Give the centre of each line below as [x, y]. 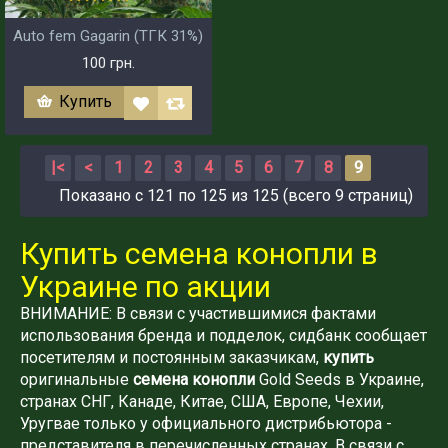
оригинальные [76, 379]
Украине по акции [145, 286]
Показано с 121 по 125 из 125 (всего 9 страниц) [236, 195]
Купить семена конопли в [199, 253]
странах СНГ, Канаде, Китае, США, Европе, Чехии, [202, 401]
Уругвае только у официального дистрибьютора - [206, 423]
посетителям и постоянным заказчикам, [171, 357]
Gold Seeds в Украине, [339, 379]
